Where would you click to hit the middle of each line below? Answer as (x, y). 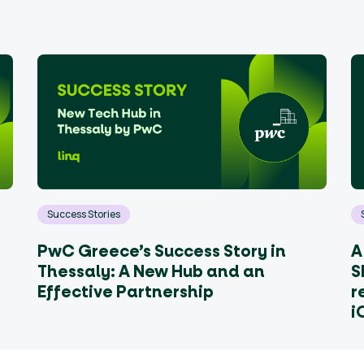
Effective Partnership (126, 292)
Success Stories (84, 214)
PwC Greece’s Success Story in (162, 252)
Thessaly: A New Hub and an (151, 272)
